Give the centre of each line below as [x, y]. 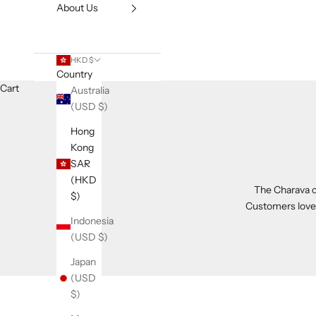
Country [74, 74]
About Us [77, 8]
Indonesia [92, 221]
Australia [90, 91]
